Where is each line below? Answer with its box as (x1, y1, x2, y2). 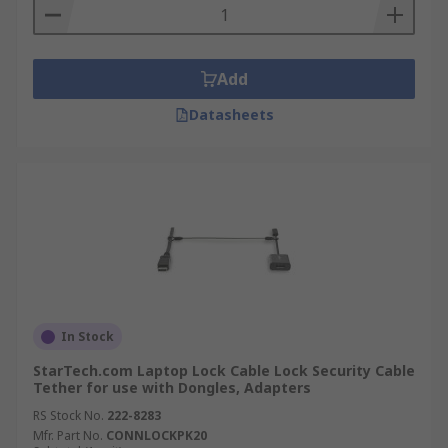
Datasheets (188, 105, 274, 124)
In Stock (61, 328, 114, 345)
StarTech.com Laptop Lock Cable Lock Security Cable (33, 361, 415, 380)
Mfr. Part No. (33, 427, 103, 444)
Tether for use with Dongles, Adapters (33, 378, 311, 397)
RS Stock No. (33, 407, 104, 424)
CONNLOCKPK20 (106, 427, 207, 444)
